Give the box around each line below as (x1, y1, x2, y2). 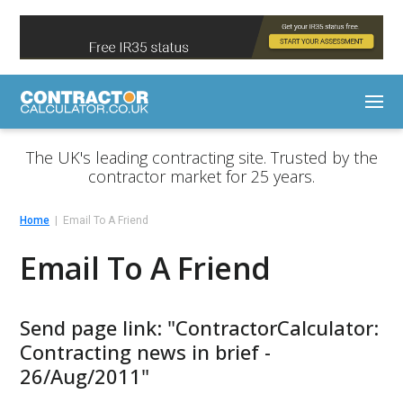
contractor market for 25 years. (88, 166, 315, 188)
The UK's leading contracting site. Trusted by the (25, 147, 378, 169)
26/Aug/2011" (20, 362, 150, 390)
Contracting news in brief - (20, 337, 272, 365)
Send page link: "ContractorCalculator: (20, 313, 380, 341)
